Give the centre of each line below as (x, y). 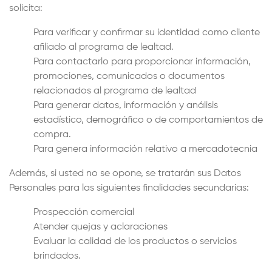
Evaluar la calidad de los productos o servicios (135, 242)
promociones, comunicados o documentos (129, 76)
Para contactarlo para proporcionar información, (142, 62)
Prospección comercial (84, 212)
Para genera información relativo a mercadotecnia (145, 149)
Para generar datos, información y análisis (126, 106)
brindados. (57, 256)
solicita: (26, 8)
